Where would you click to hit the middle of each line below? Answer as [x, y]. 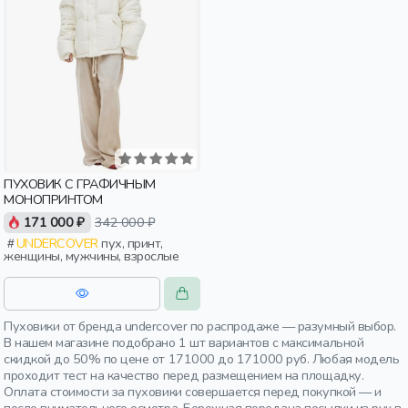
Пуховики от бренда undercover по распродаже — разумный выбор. [200, 326]
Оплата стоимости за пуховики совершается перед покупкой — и [193, 392]
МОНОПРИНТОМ [53, 199]
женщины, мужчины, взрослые [92, 256]
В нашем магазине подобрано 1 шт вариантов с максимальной [184, 342]
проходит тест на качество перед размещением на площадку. [184, 375]
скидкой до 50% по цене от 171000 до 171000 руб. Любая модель [202, 359]
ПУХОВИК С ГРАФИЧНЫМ [80, 184]
